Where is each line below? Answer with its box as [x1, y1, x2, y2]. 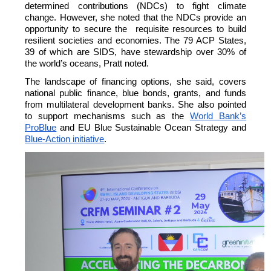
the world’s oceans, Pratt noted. [25, 59, 149, 69]
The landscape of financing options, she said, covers [25, 76, 246, 87]
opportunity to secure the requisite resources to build [25, 24, 246, 34]
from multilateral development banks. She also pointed [25, 99, 246, 109]
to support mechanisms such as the [25, 111, 190, 121]
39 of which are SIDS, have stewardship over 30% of [25, 47, 246, 57]
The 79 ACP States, [165, 36, 246, 46]
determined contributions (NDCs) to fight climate [25, 1, 246, 11]
